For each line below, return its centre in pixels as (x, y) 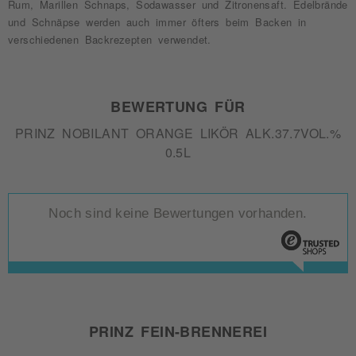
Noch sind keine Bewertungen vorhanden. (178, 213)
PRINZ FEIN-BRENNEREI (178, 331)
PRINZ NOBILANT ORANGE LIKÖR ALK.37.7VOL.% (178, 133)
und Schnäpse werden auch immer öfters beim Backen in (157, 22)
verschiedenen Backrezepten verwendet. (110, 39)
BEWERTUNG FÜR (178, 106)
